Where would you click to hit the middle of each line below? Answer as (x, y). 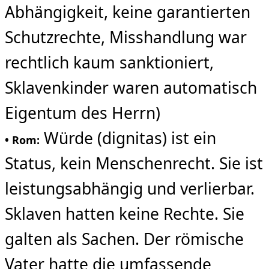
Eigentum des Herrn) (83, 113)
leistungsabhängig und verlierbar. (130, 188)
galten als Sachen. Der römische (124, 239)
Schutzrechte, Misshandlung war (126, 37)
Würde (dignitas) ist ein (128, 138)
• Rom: (22, 140)
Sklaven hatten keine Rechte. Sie (125, 213)
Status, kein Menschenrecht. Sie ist (134, 163)
